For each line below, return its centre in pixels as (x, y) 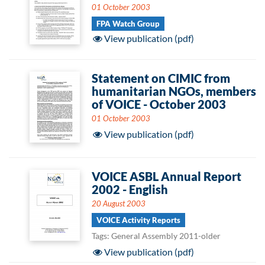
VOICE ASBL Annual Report (167, 176)
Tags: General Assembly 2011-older (156, 236)
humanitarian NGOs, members (174, 91)
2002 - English (130, 189)
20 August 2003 (119, 203)
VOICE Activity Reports (138, 220)
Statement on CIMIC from (161, 78)
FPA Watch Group (128, 24)
